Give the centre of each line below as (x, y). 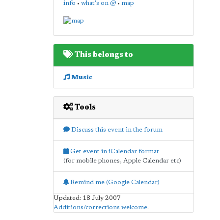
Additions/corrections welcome (100, 207)
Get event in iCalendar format (114, 151)
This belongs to (103, 55)
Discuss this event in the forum (116, 130)
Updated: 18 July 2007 (87, 198)
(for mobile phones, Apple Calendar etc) (122, 161)
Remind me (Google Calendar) (114, 182)
